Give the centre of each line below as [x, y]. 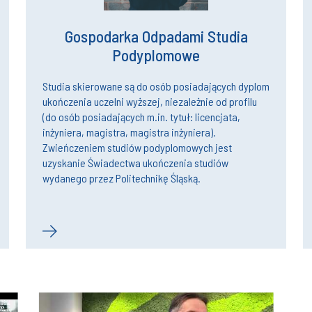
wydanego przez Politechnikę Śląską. [122, 178]
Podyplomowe [156, 55]
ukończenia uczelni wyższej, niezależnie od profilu [150, 101]
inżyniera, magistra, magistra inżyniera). [129, 132]
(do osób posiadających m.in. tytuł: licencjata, [141, 116]
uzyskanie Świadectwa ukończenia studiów [135, 162]
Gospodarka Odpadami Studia [156, 36]
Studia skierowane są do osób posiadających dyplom [156, 86]
